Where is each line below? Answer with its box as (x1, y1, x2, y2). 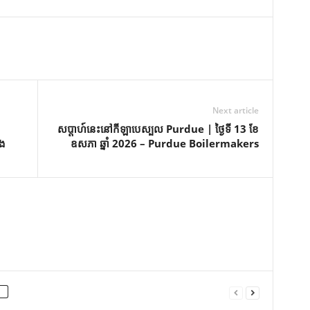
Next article (212, 104, 259, 116)
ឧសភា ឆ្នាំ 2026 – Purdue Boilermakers (70, 136, 259, 150)
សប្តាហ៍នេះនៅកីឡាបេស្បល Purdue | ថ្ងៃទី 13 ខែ (57, 122, 259, 136)
